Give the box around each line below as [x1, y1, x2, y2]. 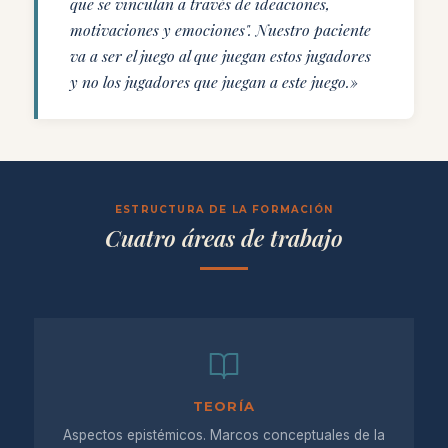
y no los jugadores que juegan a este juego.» [70, 71, 358, 92]
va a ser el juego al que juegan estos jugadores [70, 45, 371, 66]
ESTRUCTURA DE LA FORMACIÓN [115, 203, 333, 215]
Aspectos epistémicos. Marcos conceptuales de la [63, 427, 385, 443]
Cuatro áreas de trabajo [105, 222, 343, 253]
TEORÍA [193, 398, 255, 414]
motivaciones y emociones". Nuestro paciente [70, 19, 371, 40]
